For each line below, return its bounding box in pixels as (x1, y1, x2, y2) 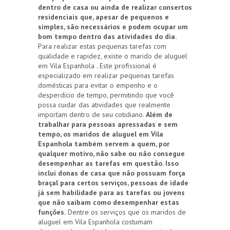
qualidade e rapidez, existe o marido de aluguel (38, 51, 187, 61)
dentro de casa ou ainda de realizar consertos (38, 3, 192, 12)
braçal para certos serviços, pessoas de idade (38, 178, 188, 188)
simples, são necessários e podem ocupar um (38, 22, 188, 32)
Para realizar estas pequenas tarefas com (38, 42, 166, 51)
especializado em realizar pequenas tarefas (38, 71, 174, 81)
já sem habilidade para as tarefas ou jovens (38, 188, 185, 198)
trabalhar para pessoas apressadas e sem (38, 120, 178, 129)
